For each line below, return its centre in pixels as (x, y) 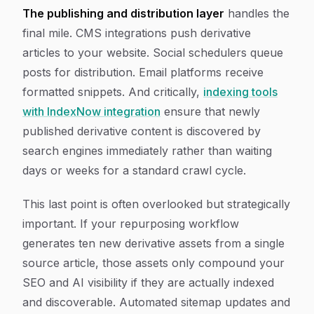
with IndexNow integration (91, 111)
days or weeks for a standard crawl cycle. (134, 170)
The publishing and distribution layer (123, 13)
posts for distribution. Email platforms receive (143, 72)
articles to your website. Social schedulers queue (153, 53)
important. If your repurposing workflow (131, 224)
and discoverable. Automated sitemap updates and (156, 302)
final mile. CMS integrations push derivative (137, 33)
